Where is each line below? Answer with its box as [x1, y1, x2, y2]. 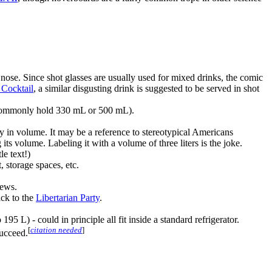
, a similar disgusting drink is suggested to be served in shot [33, 83, 259, 94]
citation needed [30, 225, 82, 235]
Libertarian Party [36, 192, 100, 203]
